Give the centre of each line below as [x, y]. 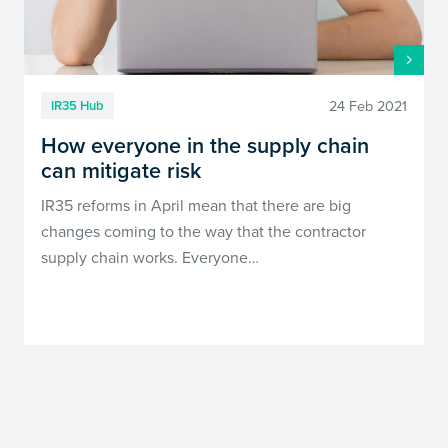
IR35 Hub [78, 105]
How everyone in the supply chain [205, 146]
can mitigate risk [121, 171]
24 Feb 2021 [367, 105]
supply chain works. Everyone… [150, 257]
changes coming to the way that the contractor [204, 231]
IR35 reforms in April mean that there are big [196, 205]
